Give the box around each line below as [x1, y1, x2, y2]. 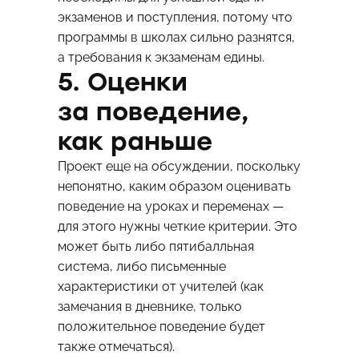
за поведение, [57, 97, 249, 127]
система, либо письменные [57, 259, 226, 275]
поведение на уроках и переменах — [57, 199, 284, 215]
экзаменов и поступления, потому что [57, 10, 292, 26]
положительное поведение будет [57, 319, 265, 335]
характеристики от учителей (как [57, 279, 264, 295]
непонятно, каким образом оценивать [57, 179, 291, 195]
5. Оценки [57, 67, 188, 98]
